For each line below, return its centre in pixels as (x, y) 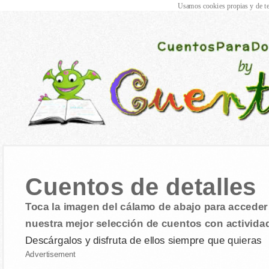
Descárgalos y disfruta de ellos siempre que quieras (143, 240)
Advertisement (50, 254)
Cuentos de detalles (141, 187)
